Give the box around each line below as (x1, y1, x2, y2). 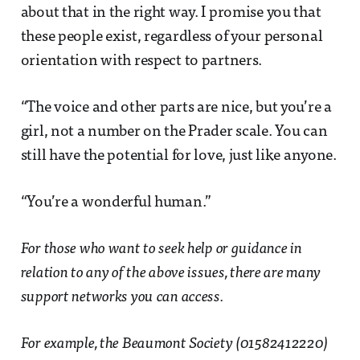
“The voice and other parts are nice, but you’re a (20, 100, 332, 116)
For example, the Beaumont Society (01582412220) (20, 336, 329, 352)
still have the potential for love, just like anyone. (20, 148, 337, 164)
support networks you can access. (20, 289, 223, 305)
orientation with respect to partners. (20, 53, 263, 69)
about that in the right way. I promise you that (20, 5, 321, 21)
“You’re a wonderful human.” (20, 194, 212, 211)
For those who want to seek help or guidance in (20, 241, 302, 257)
